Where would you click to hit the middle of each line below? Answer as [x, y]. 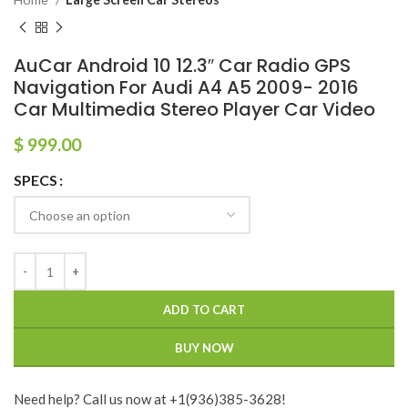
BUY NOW [204, 348]
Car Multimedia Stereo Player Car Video [194, 110]
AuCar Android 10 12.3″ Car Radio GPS [182, 66]
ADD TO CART [204, 310]
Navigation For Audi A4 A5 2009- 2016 [186, 88]
